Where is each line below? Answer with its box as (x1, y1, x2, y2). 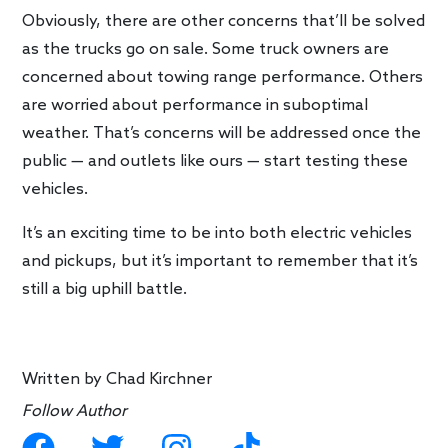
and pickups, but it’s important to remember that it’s (22, 252, 419, 272)
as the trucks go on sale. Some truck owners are (22, 40, 390, 60)
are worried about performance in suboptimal (22, 96, 369, 116)
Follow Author (22, 402, 128, 422)
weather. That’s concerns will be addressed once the (22, 124, 422, 144)
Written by (22, 370, 107, 390)
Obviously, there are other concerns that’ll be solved (22, 12, 426, 32)
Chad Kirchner (106, 370, 213, 390)
